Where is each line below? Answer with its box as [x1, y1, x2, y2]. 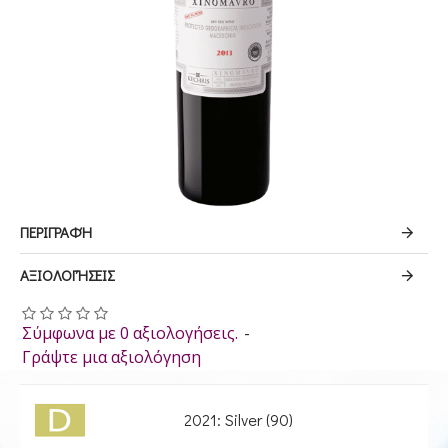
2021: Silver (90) [184, 409, 293, 430]
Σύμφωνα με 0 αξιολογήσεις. [22, 322, 238, 344]
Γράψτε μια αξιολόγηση [22, 346, 201, 368]
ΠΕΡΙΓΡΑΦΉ [20, 222, 92, 242]
